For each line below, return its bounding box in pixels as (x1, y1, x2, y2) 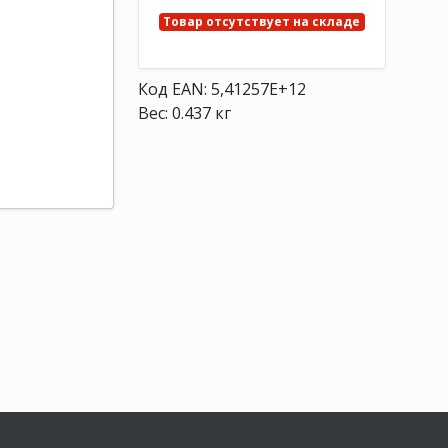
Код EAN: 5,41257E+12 (137, 78, 306, 100)
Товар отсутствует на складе (163, 13, 361, 30)
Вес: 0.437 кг (137, 102, 231, 124)
